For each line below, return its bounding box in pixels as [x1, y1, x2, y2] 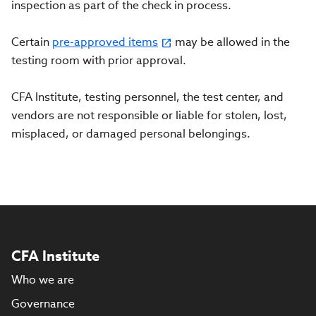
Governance [11, 296, 75, 311]
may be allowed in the [172, 35, 290, 49]
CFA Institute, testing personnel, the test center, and [11, 90, 284, 104]
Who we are [11, 272, 74, 287]
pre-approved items [52, 35, 158, 49]
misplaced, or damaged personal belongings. [11, 126, 250, 141]
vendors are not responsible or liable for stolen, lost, [11, 108, 287, 123]
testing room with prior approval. [11, 53, 186, 68]
